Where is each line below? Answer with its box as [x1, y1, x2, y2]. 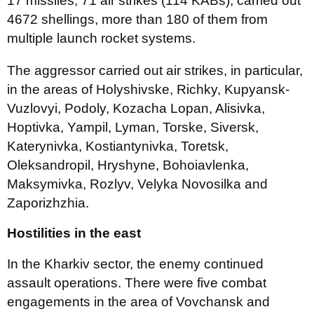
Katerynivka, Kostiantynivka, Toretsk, [7, 139, 228, 153]
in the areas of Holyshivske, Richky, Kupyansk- [7, 82, 289, 97]
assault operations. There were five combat [7, 275, 266, 290]
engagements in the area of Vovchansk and [7, 294, 270, 309]
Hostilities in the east [7, 226, 141, 240]
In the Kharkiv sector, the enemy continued [7, 257, 264, 271]
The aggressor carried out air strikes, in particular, [7, 63, 303, 78]
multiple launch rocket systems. [7, 31, 196, 46]
